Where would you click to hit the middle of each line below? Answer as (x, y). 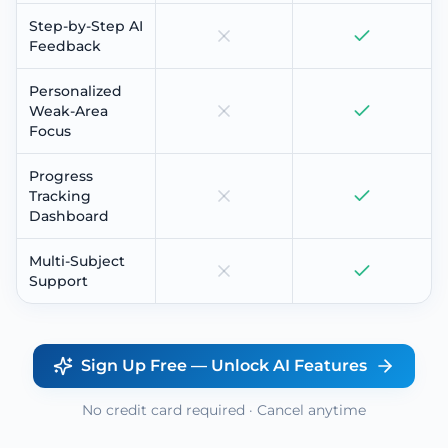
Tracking (60, 195)
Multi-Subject (77, 260)
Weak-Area (68, 110)
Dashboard (69, 215)
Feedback (65, 45)
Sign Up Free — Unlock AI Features (224, 365)
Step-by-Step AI (86, 25)
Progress (61, 175)
